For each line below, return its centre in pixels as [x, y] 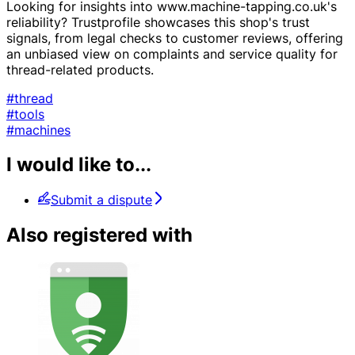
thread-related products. [80, 69]
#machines [38, 130]
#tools [25, 114]
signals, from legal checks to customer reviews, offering [175, 38]
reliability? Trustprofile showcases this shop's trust [158, 22]
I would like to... [79, 165]
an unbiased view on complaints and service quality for [172, 53]
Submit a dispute [101, 200]
